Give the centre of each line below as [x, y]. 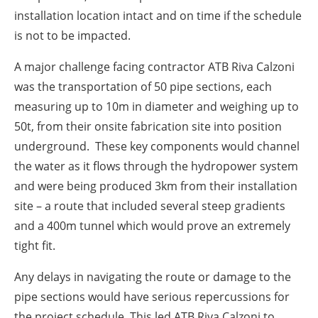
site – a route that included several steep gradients [150, 205]
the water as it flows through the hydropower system [156, 166]
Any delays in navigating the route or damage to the [153, 276]
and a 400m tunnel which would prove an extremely [152, 225]
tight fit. [35, 245]
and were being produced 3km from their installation [156, 186]
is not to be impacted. [72, 35]
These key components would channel [197, 146]
